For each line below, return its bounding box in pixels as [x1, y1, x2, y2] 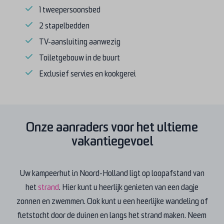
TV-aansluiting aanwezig [39, 37, 121, 46]
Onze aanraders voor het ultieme [26, 119, 198, 134]
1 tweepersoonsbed [39, 5, 101, 14]
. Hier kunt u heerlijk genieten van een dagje [59, 182, 198, 192]
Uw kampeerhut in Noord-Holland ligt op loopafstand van [19, 168, 204, 178]
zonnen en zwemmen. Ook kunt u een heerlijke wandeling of [16, 196, 208, 206]
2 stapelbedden [39, 21, 90, 30]
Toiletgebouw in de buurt [39, 53, 120, 62]
